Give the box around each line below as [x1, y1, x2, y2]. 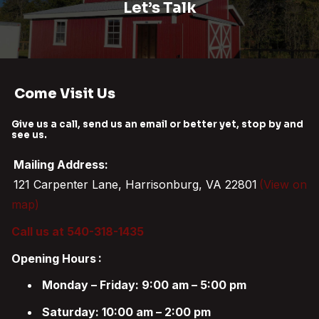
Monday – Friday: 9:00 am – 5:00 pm [42, 278, 247, 293]
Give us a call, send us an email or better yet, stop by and [11, 117, 303, 130]
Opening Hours [11, 251, 96, 266]
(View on [259, 177, 308, 192]
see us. [11, 128, 47, 141]
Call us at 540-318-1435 [11, 224, 144, 239]
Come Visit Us [14, 85, 115, 103]
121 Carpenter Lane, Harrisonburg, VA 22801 [14, 177, 258, 192]
